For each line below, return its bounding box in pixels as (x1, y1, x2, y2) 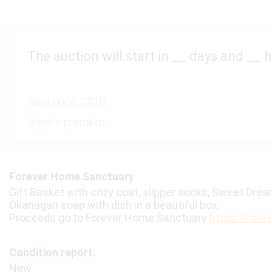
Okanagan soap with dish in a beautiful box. (9, 199, 220, 211)
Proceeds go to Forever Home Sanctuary (9, 211, 209, 224)
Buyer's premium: (27, 116, 107, 129)
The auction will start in (27, 49, 172, 64)
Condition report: (9, 246, 96, 259)
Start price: (27, 95, 81, 108)
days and (186, 49, 246, 64)
